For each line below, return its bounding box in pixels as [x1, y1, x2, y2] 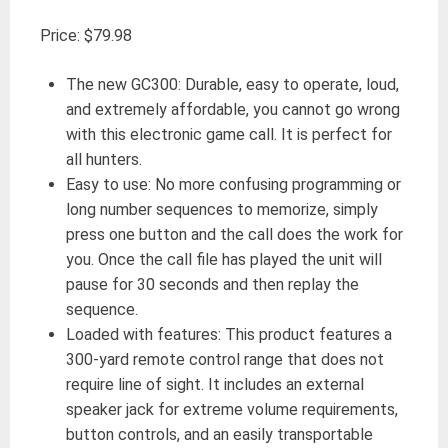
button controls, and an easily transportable [65, 424, 373, 444]
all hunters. [65, 149, 142, 169]
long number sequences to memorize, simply [65, 199, 378, 219]
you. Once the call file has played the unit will [65, 249, 382, 269]
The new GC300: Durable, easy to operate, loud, [65, 74, 399, 94]
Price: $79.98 [40, 25, 132, 45]
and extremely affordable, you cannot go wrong [65, 99, 400, 119]
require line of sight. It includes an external [65, 374, 364, 394]
